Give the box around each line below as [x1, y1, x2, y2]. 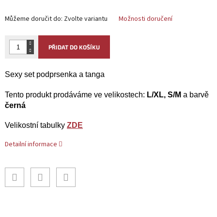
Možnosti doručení [119, 14, 172, 24]
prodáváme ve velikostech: [53, 90, 145, 99]
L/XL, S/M [145, 90, 181, 99]
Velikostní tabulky [5, 121, 65, 129]
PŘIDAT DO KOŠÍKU [48, 43, 100, 50]
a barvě [181, 90, 209, 99]
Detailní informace [5, 139, 57, 149]
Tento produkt [5, 90, 53, 99]
